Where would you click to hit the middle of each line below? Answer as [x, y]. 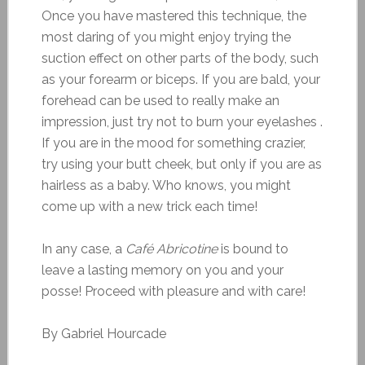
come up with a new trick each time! [149, 206]
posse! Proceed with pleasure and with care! [173, 291]
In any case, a [83, 248]
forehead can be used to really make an [160, 100]
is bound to [253, 248]
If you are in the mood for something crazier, [173, 143]
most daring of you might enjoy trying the [166, 37]
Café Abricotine [171, 248]
